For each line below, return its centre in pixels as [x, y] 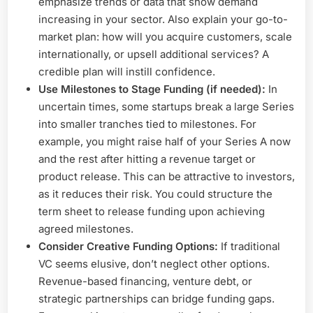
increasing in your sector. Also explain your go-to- [163, 19]
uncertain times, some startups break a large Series [166, 106]
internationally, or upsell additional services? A [154, 54]
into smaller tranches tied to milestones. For [147, 124]
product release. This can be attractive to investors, [167, 176]
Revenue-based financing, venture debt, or [145, 281]
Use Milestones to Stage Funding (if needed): [152, 89]
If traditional [249, 246]
